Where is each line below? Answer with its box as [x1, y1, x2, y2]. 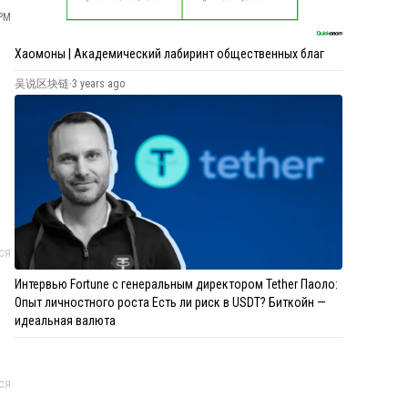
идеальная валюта [15, 312, 116, 328]
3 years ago [72, 76, 125, 90]
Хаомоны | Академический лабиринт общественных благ [15, 46, 324, 61]
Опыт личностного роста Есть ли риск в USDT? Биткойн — [15, 294, 326, 310]
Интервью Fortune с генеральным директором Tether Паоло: [15, 276, 338, 291]
